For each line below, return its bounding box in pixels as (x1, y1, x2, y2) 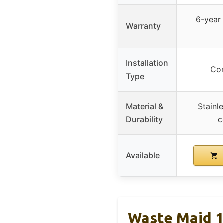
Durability (126, 114, 163, 124)
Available (126, 150, 160, 160)
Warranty (126, 20, 161, 31)
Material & (126, 101, 163, 111)
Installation (126, 57, 168, 68)
